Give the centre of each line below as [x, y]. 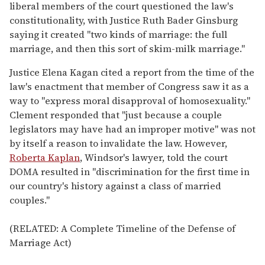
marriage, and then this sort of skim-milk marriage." [127, 48]
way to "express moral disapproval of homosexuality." [130, 100]
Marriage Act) [41, 242]
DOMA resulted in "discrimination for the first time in [130, 171]
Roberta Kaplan [45, 157]
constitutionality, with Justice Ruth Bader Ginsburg [124, 20]
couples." [30, 200]
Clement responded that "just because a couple [116, 114]
